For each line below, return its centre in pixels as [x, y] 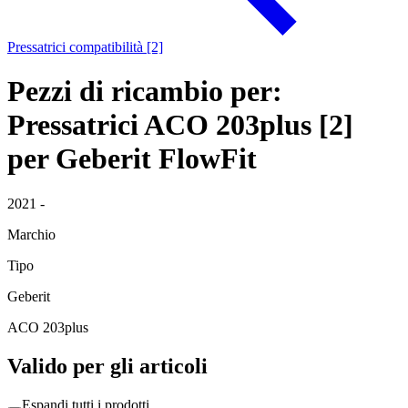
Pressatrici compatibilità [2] [85, 47]
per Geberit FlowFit [132, 159]
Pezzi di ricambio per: [145, 92]
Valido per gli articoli [107, 366]
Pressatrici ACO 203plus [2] [180, 125]
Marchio [31, 234]
